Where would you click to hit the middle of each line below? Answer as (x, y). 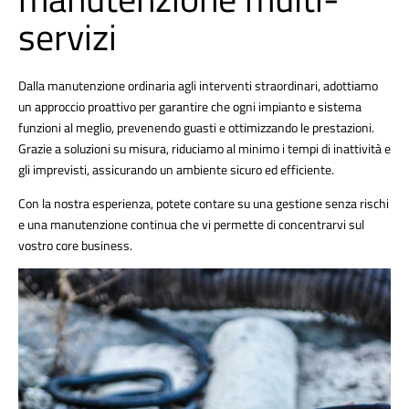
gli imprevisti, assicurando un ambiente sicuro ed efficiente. (176, 170)
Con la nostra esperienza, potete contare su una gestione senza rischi (204, 204)
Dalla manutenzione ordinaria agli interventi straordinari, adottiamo (198, 86)
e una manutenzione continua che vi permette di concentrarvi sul (191, 225)
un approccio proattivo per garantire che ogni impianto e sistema (190, 107)
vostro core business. (75, 246)
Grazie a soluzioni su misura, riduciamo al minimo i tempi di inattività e (204, 149)
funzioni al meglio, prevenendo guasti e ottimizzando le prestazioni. (196, 128)
